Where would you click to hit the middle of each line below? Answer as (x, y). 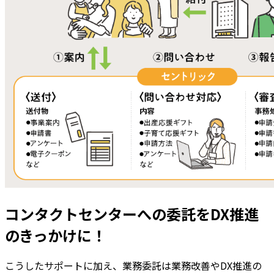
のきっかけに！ (56, 235)
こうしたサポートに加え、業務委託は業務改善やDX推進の (133, 265)
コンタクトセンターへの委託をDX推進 (132, 213)
